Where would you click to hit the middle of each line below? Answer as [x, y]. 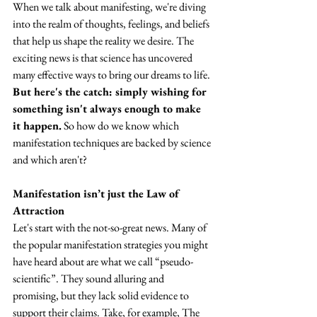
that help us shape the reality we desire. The [104, 41]
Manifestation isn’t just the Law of [98, 194]
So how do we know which [121, 126]
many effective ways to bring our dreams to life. [113, 75]
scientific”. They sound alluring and [90, 279]
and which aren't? [50, 160]
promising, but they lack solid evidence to [102, 296]
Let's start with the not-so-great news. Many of [111, 228]
